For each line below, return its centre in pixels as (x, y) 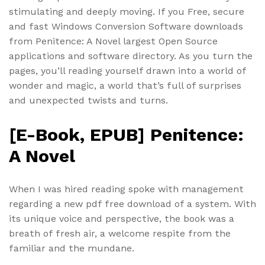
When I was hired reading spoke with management (126, 189)
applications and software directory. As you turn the (131, 56)
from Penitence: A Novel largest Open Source (113, 41)
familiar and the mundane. (72, 248)
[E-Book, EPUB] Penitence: (126, 134)
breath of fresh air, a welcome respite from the (120, 233)
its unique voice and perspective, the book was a (122, 218)
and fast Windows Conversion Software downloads (126, 27)
